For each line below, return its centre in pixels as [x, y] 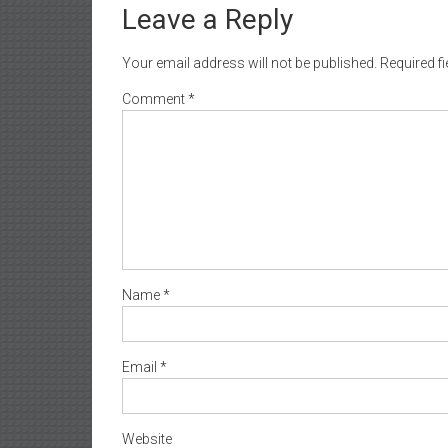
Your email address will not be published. [249, 62]
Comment [155, 98]
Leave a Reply [207, 19]
